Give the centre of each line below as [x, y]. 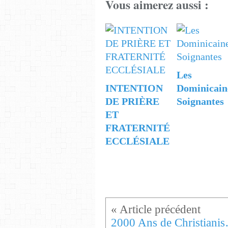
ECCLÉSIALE [137, 141]
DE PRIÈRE [132, 101]
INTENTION [134, 88]
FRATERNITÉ [138, 127]
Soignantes [201, 101]
